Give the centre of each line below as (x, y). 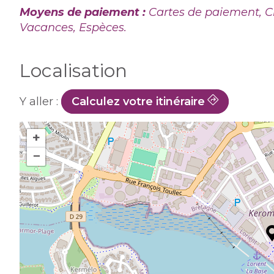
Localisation (73, 71)
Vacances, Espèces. (73, 28)
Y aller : (40, 102)
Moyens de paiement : (84, 12)
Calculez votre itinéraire (138, 102)
